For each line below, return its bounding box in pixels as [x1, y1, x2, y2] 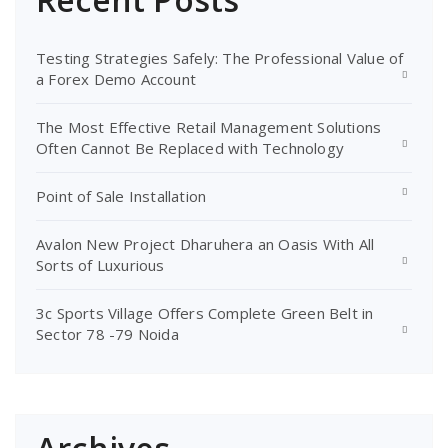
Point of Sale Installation [36, 186, 207, 206]
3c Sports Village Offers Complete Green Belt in [36, 303, 374, 323]
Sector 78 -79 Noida [36, 324, 179, 344]
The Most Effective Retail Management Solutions [36, 117, 382, 137]
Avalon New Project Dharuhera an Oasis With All [36, 234, 375, 254]
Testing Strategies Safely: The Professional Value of [36, 48, 404, 68]
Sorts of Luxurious [36, 255, 165, 275]
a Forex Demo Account [36, 69, 196, 89]
